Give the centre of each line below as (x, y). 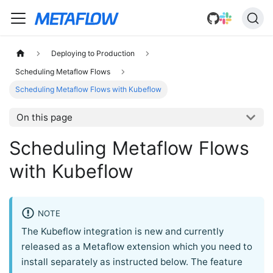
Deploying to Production (93, 53)
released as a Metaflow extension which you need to (137, 247)
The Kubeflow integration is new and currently (123, 232)
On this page (45, 118)
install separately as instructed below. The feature (132, 262)
